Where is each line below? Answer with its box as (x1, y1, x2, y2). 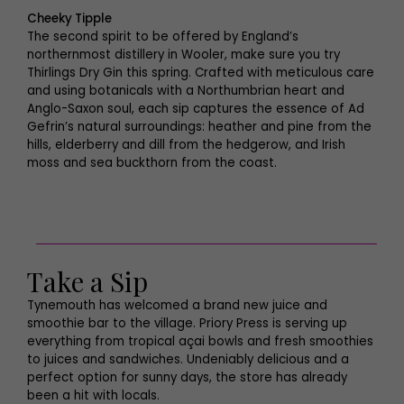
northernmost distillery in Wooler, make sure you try (27, 46, 340, 63)
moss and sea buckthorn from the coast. (27, 154, 277, 171)
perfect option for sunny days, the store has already (27, 369, 347, 386)
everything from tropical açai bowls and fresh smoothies (27, 333, 373, 350)
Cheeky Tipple (27, 10, 112, 27)
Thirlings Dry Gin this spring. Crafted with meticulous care (27, 64, 374, 81)
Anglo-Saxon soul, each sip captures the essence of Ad (27, 100, 364, 117)
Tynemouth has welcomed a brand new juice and (27, 297, 327, 314)
